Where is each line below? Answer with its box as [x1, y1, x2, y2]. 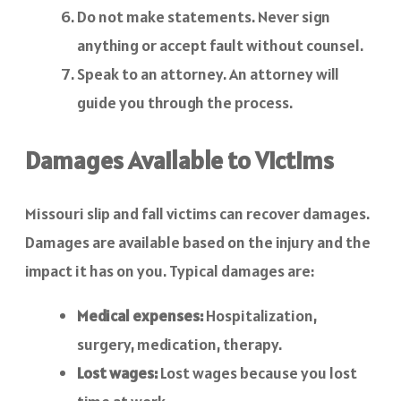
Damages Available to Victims [25, 144, 334, 177]
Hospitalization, [203, 305, 317, 327]
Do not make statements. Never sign [77, 6, 330, 28]
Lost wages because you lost [160, 363, 357, 384]
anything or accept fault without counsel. [77, 35, 363, 56]
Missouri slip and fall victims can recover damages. [25, 203, 370, 225]
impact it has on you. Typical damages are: [25, 260, 314, 282]
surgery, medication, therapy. [77, 334, 282, 355]
